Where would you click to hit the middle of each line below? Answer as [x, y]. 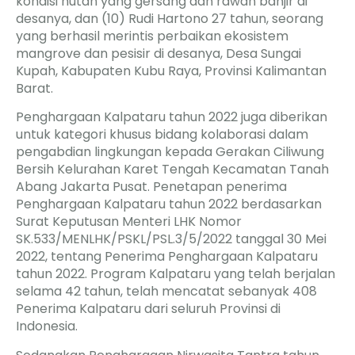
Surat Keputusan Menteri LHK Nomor [129, 222]
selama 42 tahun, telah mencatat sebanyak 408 [166, 292]
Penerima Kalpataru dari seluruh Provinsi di [148, 309]
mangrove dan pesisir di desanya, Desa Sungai [158, 54]
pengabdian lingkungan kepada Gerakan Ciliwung [170, 152]
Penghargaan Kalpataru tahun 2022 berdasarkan [169, 204]
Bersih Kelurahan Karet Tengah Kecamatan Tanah [172, 170]
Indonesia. [47, 326]
